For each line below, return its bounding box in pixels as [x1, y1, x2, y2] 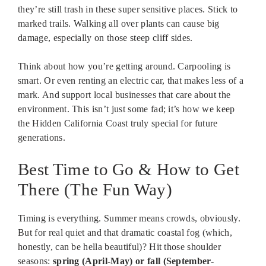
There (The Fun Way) [18, 180, 173, 199]
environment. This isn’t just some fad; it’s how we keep [18, 104, 235, 115]
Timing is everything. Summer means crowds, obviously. [18, 213, 240, 224]
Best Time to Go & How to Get [18, 160, 239, 179]
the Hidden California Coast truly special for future [18, 118, 218, 129]
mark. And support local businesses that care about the [18, 90, 231, 100]
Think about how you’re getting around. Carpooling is [18, 61, 231, 72]
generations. [18, 132, 65, 143]
